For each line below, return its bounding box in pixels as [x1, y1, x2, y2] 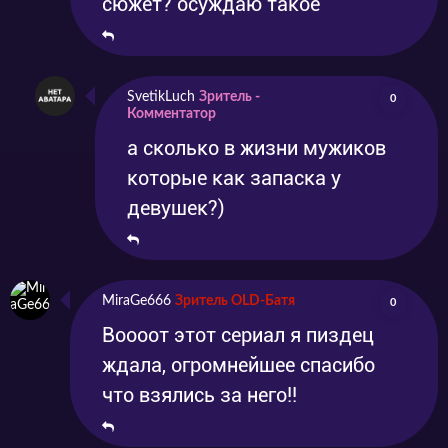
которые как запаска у [127, 165, 341, 190]
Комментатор [127, 106, 216, 121]
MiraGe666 [102, 293, 171, 308]
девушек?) [127, 195, 225, 220]
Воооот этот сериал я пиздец [102, 322, 374, 347]
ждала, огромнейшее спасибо [102, 352, 375, 377]
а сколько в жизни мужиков [127, 135, 386, 160]
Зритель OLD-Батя [175, 293, 295, 308]
